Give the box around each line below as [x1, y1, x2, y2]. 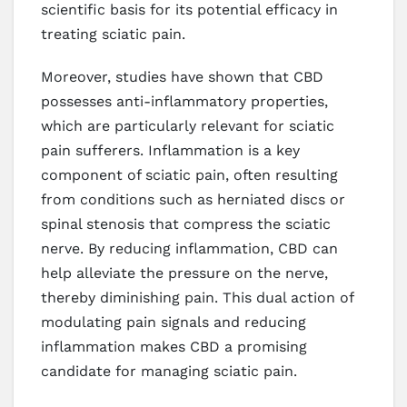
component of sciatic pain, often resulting [41, 166, 338, 184]
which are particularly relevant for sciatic [41, 117, 334, 135]
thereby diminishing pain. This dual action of [41, 289, 353, 307]
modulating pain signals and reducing [41, 313, 306, 332]
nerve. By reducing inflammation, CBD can [41, 240, 338, 258]
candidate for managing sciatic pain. [41, 362, 297, 381]
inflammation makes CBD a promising [41, 338, 307, 356]
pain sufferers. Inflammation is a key [41, 142, 300, 160]
